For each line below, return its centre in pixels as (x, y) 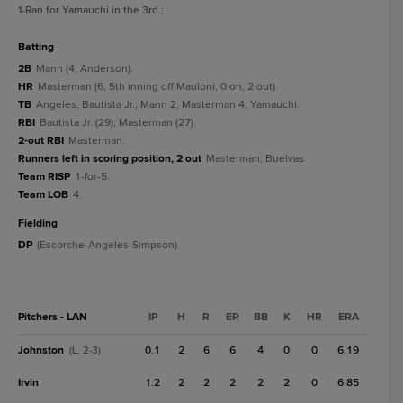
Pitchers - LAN (53, 317)
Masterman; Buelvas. (256, 159)
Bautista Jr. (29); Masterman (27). (118, 123)
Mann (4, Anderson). (85, 69)
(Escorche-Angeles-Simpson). (108, 245)
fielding (41, 224)
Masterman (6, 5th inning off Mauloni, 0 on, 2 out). (158, 87)
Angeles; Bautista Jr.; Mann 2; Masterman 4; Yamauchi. (168, 105)
